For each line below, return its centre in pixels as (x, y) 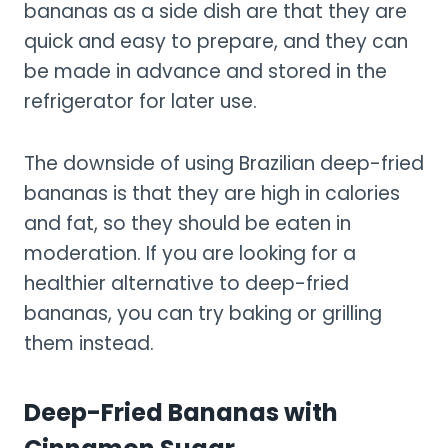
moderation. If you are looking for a (190, 253)
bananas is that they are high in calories (212, 193)
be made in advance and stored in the (205, 71)
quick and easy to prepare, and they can (216, 41)
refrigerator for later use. (140, 101)
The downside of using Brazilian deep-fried (224, 163)
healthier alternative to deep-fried (186, 283)
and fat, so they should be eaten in (187, 223)
